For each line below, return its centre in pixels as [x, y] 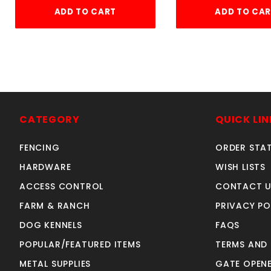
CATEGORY [50, 120]
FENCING [40, 148]
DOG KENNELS [51, 225]
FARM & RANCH [55, 206]
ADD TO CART [85, 11]
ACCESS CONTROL [62, 187]
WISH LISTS [240, 167]
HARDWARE [45, 167]
